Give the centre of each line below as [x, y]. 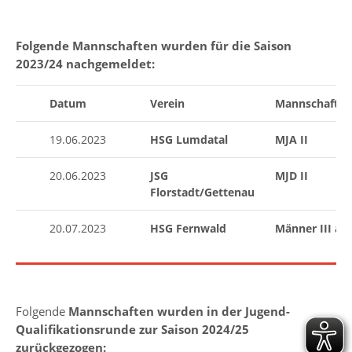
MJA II [291, 140]
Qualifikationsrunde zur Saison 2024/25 [132, 330]
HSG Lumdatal [189, 140]
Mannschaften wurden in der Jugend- [179, 312]
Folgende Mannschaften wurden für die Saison [154, 46]
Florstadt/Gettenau [202, 192]
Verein [167, 104]
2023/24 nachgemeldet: [85, 64]
